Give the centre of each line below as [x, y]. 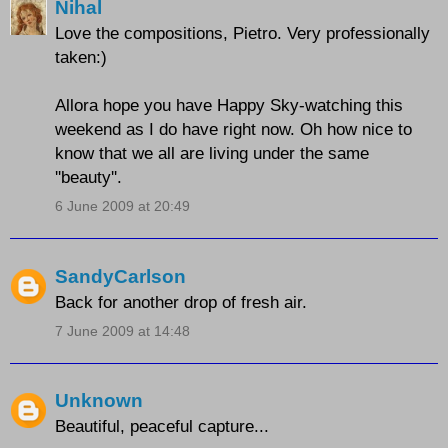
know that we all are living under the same [212, 153]
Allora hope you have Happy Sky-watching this [229, 105]
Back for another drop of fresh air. [181, 301]
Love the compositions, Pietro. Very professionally [242, 33]
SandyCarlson [120, 276]
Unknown [99, 401]
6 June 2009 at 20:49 [122, 206]
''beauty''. [88, 177]
